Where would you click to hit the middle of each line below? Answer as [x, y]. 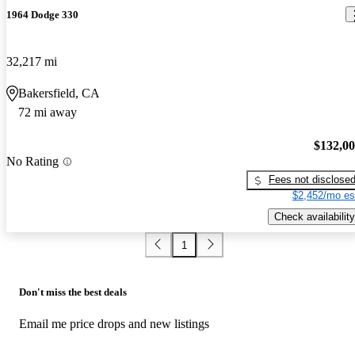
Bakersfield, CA [59, 93]
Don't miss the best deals [73, 292]
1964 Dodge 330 [42, 14]
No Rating [32, 162]
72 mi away [48, 112]
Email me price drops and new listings [114, 324]
